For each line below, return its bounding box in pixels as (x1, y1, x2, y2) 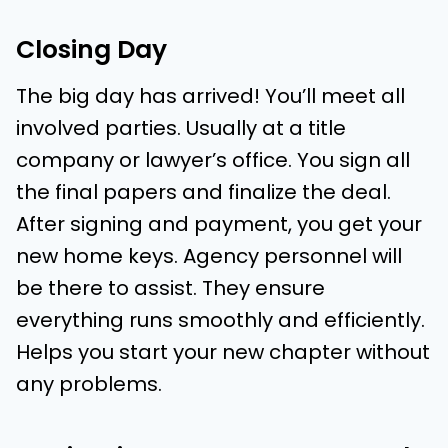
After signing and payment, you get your (16, 210, 422, 239)
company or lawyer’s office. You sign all (16, 146, 410, 175)
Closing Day (16, 31, 167, 67)
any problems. (16, 370, 162, 399)
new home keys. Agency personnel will (16, 242, 402, 271)
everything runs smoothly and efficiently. (16, 306, 425, 335)
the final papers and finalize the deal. (16, 178, 391, 207)
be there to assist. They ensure (16, 274, 325, 303)
